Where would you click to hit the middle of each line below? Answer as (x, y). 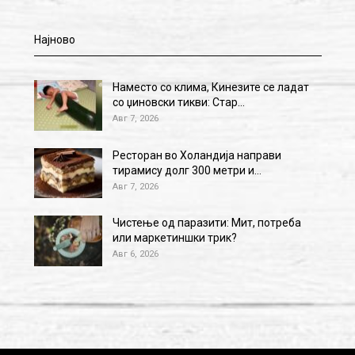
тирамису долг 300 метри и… (187, 170)
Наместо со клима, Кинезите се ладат (210, 88)
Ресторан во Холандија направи (197, 155)
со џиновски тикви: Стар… (178, 103)
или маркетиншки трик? (174, 238)
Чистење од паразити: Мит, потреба (206, 223)
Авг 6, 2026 (135, 254)
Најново (54, 40)
